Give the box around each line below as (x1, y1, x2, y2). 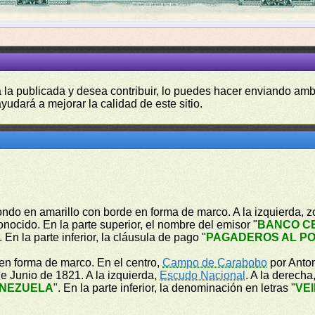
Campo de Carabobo (162, 257, 268, 269)
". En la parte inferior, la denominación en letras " (53, 282, 296, 294)
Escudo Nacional (160, 269, 246, 281)
